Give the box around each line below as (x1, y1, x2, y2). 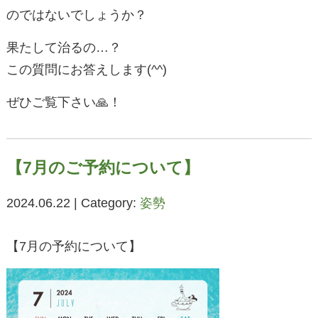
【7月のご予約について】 (6, 158, 199, 177)
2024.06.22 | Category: (6, 196, 140, 211)
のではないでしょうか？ (6, 8, 147, 23)
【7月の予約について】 (6, 239, 141, 254)
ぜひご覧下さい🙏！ (6, 95, 121, 110)
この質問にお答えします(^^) (6, 62, 167, 77)
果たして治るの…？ (6, 40, 121, 55)
